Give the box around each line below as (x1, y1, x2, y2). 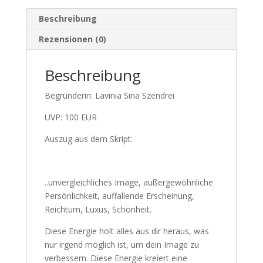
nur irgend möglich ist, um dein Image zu (44, 239, 199, 250)
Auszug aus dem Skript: (44, 133, 133, 144)
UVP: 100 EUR (44, 112, 97, 123)
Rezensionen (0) (38, 33, 106, 45)
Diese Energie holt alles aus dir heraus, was (44, 225, 209, 237)
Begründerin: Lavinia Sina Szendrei (44, 90, 174, 101)
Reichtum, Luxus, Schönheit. (44, 204, 151, 215)
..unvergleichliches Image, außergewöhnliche (44, 177, 213, 188)
